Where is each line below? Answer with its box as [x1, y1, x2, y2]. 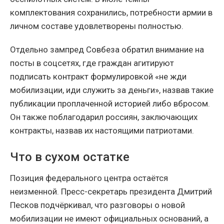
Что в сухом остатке [10, 150, 129, 164]
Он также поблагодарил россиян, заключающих [10, 112, 197, 122]
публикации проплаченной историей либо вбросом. [10, 98, 210, 109]
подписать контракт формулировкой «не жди [10, 71, 186, 82]
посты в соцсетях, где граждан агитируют [10, 58, 174, 68]
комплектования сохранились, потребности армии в [10, 7, 212, 18]
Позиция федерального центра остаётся [10, 173, 168, 183]
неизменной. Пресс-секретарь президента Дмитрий [10, 186, 212, 197]
